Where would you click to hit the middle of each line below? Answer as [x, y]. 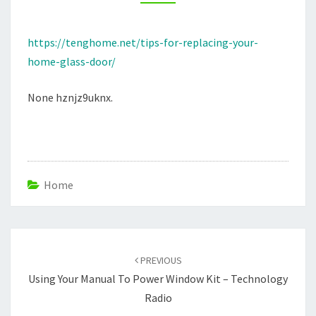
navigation [45, 255]
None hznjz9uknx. [70, 97]
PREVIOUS [160, 260]
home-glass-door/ [72, 61]
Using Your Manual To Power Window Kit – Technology [158, 279]
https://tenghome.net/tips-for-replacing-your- [143, 42]
